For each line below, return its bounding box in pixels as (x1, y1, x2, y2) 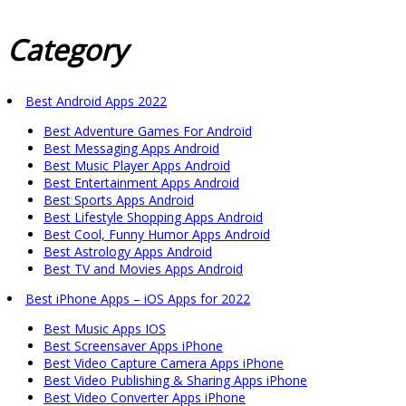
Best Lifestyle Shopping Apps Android (43, 208, 263, 227)
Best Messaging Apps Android (43, 140, 219, 158)
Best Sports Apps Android (43, 191, 194, 209)
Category (7, 30, 127, 70)
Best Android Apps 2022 (25, 92, 167, 111)
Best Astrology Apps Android (43, 243, 212, 261)
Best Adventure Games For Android (43, 122, 252, 140)
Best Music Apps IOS (43, 320, 166, 338)
